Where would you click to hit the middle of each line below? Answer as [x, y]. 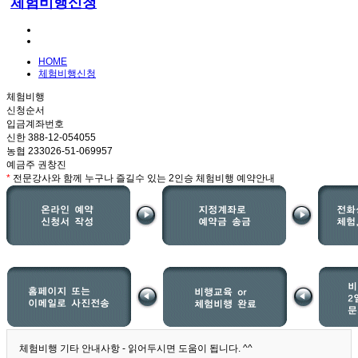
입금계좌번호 [35, 124]
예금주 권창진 [36, 165]
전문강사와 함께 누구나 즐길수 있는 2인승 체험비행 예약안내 [143, 179]
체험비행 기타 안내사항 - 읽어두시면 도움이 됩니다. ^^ [136, 349]
